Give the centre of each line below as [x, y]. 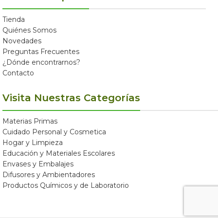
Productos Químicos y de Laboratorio [66, 186]
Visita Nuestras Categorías [71, 98]
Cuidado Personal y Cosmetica [54, 132]
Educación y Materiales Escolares [59, 154]
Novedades [22, 41]
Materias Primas [30, 121]
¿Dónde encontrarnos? [41, 63]
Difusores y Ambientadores [49, 175]
